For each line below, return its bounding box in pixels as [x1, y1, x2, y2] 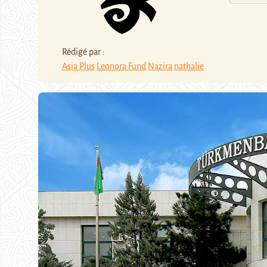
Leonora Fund [97, 61, 146, 71]
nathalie [174, 61, 204, 71]
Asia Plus [62, 61, 95, 71]
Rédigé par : [62, 46, 105, 57]
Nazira [148, 61, 172, 71]
